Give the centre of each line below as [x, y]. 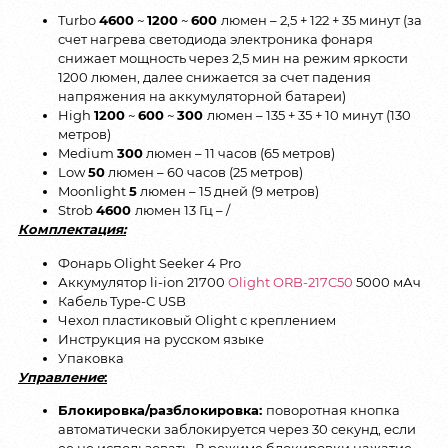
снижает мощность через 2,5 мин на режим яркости [233, 58]
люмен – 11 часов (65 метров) [239, 153]
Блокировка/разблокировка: [162, 409]
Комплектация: [72, 229]
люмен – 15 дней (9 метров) [228, 191]
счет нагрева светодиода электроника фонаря [215, 39]
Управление [61, 376]
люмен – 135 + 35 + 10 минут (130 [309, 115]
